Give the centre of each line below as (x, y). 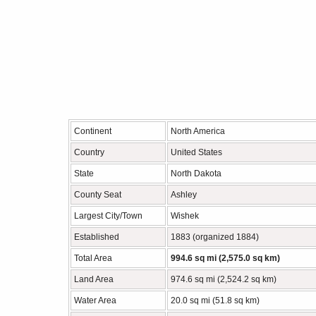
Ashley (184, 195)
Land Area (94, 279)
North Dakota (196, 174)
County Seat (98, 195)
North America (198, 131)
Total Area (93, 258)
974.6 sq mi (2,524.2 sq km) (224, 279)
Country (89, 152)
